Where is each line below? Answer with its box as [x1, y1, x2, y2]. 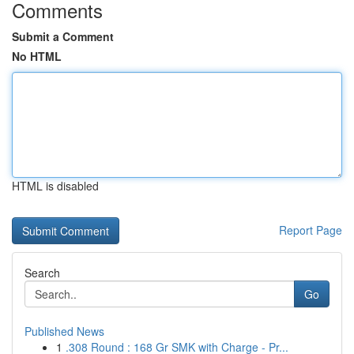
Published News [24, 323, 104, 339]
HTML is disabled [12, 178, 99, 194]
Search [24, 265, 60, 281]
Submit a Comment [12, 28, 114, 44]
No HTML [12, 48, 62, 64]
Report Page [279, 222, 342, 238]
